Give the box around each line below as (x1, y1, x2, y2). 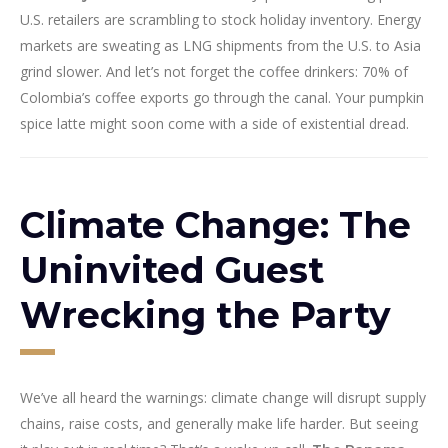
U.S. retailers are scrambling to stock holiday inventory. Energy (20, 10, 421, 30)
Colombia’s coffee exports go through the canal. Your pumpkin (20, 88, 424, 108)
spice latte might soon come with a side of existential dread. (20, 114, 409, 134)
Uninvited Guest (20, 248, 324, 293)
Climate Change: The (20, 203, 411, 248)
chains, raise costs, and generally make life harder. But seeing (20, 414, 418, 434)
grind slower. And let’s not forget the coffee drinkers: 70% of (20, 62, 408, 82)
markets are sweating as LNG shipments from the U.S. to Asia (20, 36, 421, 56)
